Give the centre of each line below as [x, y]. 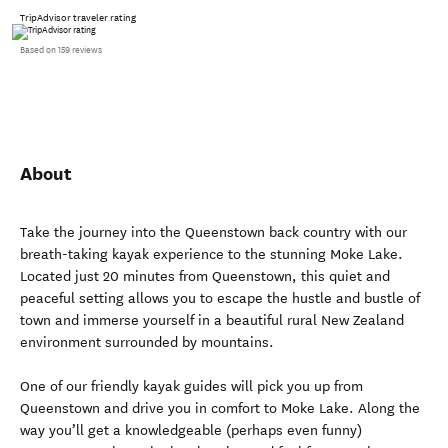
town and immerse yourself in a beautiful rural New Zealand [212, 320]
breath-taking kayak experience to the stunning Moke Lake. [211, 254]
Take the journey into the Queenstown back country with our [213, 232]
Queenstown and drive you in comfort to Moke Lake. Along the [220, 408]
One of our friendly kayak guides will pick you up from [191, 386]
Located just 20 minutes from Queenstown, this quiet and [205, 276]
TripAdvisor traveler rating [78, 17]
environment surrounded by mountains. [147, 342]
